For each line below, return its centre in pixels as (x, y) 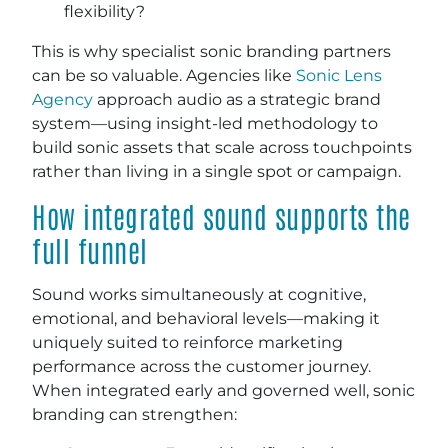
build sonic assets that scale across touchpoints (222, 147)
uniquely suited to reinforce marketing (187, 342)
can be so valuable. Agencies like (164, 75)
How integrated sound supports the (221, 215)
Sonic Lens (339, 75)
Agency (62, 99)
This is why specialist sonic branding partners (211, 51)
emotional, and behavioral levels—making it (206, 318)
